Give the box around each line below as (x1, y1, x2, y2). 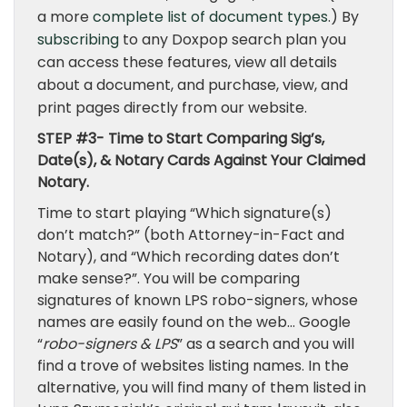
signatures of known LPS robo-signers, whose (37, 290, 358, 311)
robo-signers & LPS (43, 333, 177, 354)
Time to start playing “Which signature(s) (37, 203, 332, 223)
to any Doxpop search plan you (119, 29, 346, 50)
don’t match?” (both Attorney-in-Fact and (37, 224, 344, 245)
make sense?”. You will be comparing (37, 268, 300, 289)
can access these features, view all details (37, 52, 337, 73)
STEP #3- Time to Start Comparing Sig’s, (37, 128, 324, 149)
